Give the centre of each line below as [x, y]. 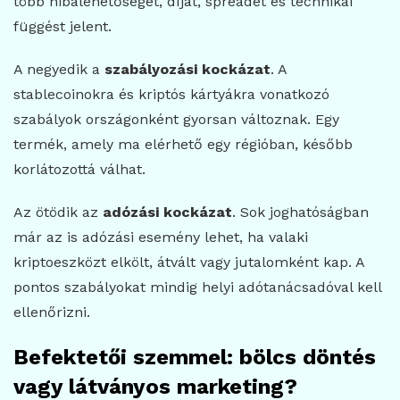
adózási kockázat [167, 212]
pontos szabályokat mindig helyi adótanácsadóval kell [197, 287]
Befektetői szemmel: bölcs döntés [195, 358]
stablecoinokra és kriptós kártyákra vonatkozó [171, 95]
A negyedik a [59, 70]
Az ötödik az [58, 212]
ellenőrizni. [52, 312]
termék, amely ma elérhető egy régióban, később [183, 145]
